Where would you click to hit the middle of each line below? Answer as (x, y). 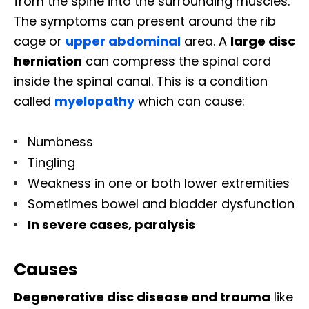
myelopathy (94, 101)
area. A (206, 41)
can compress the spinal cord (177, 61)
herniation (48, 61)
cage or (40, 41)
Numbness (60, 142)
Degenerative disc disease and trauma (142, 297)
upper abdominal (123, 41)
